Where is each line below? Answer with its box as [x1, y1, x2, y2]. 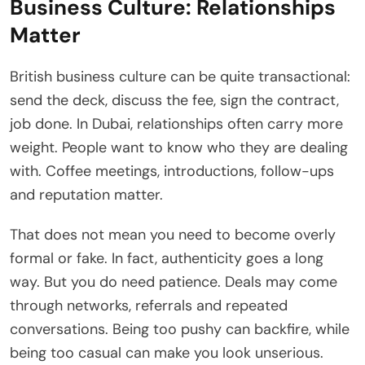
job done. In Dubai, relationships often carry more [10, 114, 343, 134]
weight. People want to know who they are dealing [10, 138, 348, 158]
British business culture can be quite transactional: [10, 67, 350, 87]
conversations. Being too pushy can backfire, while [10, 319, 350, 340]
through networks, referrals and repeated [10, 296, 288, 316]
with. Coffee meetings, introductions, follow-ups [10, 161, 334, 182]
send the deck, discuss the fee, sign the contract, [10, 90, 339, 111]
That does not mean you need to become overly [10, 225, 336, 245]
